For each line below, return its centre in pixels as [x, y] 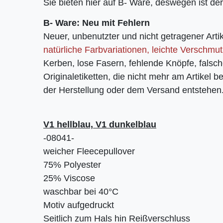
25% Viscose [69, 178]
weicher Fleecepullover [89, 152]
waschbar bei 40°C [81, 192]
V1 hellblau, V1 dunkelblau [100, 125]
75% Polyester [72, 165]
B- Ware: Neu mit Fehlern [97, 23]
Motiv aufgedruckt [79, 205]
